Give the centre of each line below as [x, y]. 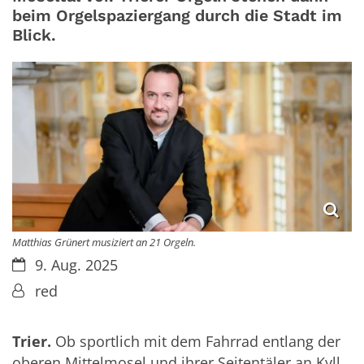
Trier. [32, 342]
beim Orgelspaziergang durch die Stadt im [177, 16]
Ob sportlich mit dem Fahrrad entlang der [196, 342]
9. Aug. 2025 [76, 264]
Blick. [34, 36]
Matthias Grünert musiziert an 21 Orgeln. [104, 242]
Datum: [37, 264]
